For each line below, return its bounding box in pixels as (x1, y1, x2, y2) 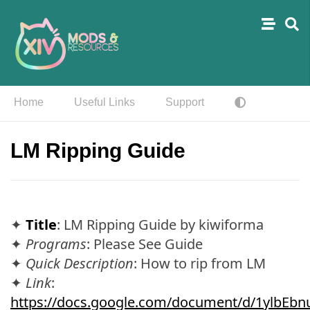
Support (165, 96, 204, 108)
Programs (26, 235, 86, 253)
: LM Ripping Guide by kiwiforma (57, 215, 264, 234)
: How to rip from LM (134, 254, 266, 273)
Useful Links (74, 96, 135, 108)
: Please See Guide (86, 235, 203, 253)
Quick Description (26, 254, 134, 273)
